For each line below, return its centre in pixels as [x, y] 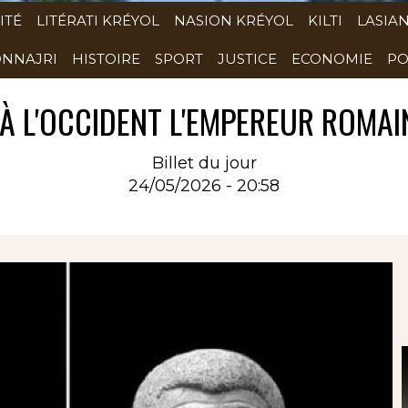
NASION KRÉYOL [234, 20]
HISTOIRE [106, 59]
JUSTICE [247, 59]
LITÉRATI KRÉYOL [98, 20]
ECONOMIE [332, 59]
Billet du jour [204, 163]
